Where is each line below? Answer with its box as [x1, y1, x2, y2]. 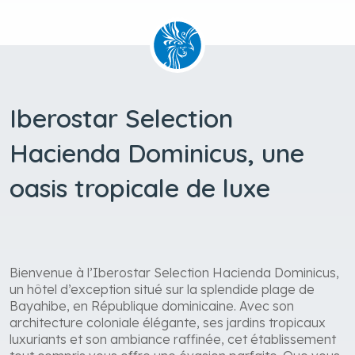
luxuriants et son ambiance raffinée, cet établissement [10, 330, 336, 347]
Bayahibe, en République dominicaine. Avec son [10, 297, 294, 314]
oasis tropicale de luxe [10, 171, 270, 204]
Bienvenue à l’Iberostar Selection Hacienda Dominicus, [10, 264, 339, 281]
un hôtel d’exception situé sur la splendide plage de [10, 281, 315, 297]
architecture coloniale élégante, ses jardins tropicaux [10, 314, 326, 330]
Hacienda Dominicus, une [10, 136, 304, 169]
